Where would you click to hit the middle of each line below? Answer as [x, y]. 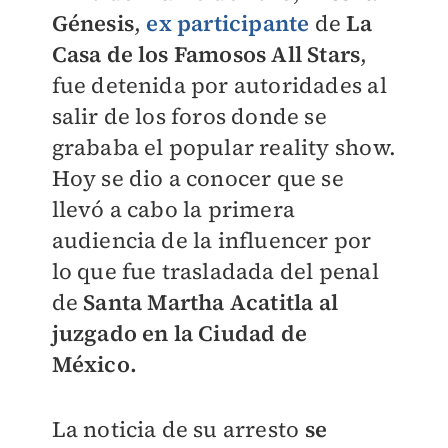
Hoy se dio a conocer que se [197, 178]
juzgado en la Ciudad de [179, 333]
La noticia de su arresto [178, 429]
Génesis [92, 23]
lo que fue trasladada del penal [215, 271]
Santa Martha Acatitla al [207, 302]
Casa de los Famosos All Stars [206, 54]
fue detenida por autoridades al [219, 85]
